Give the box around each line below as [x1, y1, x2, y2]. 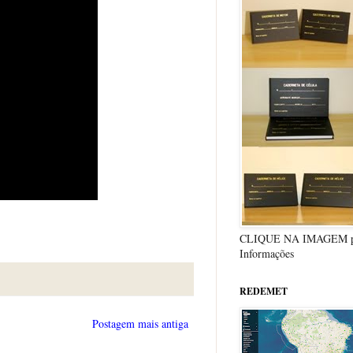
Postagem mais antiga [92, 315, 188, 331]
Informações [240, 245, 294, 261]
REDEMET [240, 284, 288, 298]
